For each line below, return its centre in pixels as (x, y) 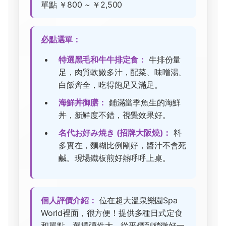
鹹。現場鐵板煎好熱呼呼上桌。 (115, 158)
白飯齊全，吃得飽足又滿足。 (110, 85)
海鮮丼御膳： (82, 103)
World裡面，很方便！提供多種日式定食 (112, 213)
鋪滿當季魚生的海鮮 (144, 103)
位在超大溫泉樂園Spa (137, 201)
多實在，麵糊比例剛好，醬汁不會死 (123, 146)
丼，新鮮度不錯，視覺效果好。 (115, 115)
